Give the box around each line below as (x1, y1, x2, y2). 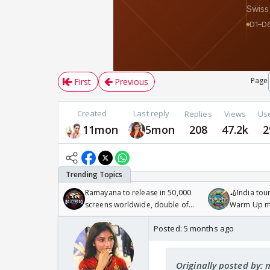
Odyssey (85, 212, 115, 222)
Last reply (133, 108, 170, 119)
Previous (114, 76, 149, 88)
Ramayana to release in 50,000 (85, 187, 191, 198)
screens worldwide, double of (85, 199, 189, 210)
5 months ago (183, 223, 234, 234)
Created (77, 108, 107, 119)
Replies (184, 108, 212, 119)
